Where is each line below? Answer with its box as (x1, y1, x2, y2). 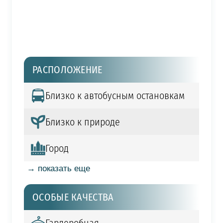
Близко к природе (45, 114, 120, 129)
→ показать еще (26, 163, 90, 174)
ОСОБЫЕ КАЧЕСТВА (32, 189, 114, 204)
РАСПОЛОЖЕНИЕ (32, 62, 103, 77)
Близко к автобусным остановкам (45, 89, 185, 103)
